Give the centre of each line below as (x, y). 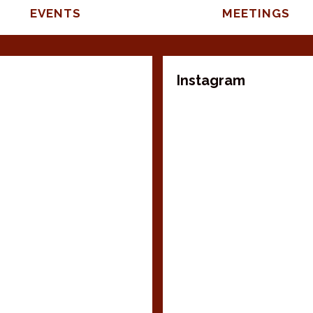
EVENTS (57, 13)
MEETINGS (256, 13)
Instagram (211, 80)
